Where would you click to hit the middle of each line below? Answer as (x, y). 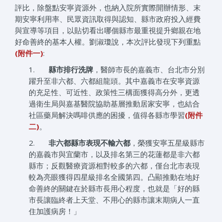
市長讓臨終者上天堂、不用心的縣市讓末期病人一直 (114, 200)
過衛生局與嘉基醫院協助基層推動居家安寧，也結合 (114, 104)
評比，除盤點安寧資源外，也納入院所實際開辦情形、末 (108, 8)
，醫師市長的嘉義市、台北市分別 (149, 70)
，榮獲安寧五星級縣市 (168, 143)
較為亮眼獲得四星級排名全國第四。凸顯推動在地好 (114, 177)
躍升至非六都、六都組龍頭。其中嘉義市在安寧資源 (114, 81)
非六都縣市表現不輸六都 (90, 143)
